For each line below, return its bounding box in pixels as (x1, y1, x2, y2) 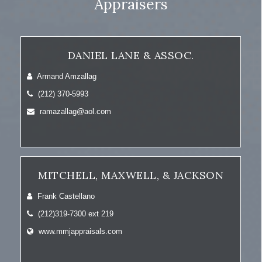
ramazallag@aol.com (37, 107, 111, 116)
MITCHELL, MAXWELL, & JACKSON (38, 168, 223, 182)
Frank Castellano (35, 192, 95, 201)
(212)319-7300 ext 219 (36, 209, 113, 218)
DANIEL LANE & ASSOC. (67, 49, 194, 62)
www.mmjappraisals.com (39, 227, 122, 236)
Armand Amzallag (35, 72, 96, 81)
